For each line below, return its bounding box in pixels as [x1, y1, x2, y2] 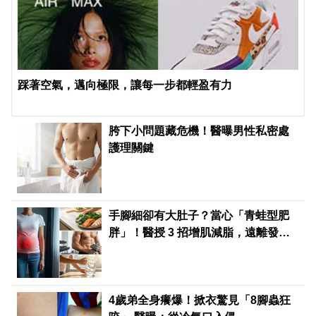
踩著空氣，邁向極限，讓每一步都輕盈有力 [18, 79, 233, 92]
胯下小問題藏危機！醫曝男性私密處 [109, 125, 290, 138]
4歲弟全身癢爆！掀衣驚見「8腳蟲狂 [109, 294, 291, 307]
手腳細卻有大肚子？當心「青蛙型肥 [109, 209, 290, 222]
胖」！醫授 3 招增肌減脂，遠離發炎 [109, 226, 291, 239]
